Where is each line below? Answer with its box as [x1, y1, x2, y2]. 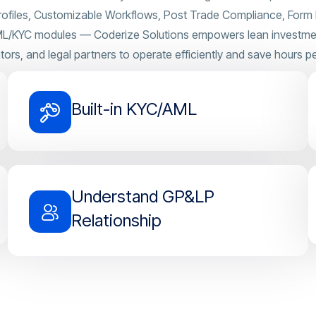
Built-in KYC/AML [71, 99, 197, 119]
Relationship [71, 210, 162, 231]
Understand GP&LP [71, 186, 214, 207]
